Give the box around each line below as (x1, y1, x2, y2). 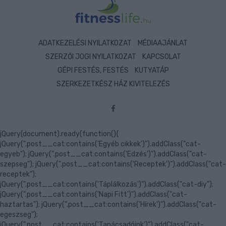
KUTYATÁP (134, 66, 169, 75)
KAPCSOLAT (142, 52, 181, 61)
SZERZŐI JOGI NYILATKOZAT (45, 52, 136, 61)
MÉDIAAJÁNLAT (138, 38, 188, 47)
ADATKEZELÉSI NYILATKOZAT (38, 38, 132, 47)
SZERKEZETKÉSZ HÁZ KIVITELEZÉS (56, 79, 170, 88)
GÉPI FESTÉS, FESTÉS (57, 66, 129, 75)
